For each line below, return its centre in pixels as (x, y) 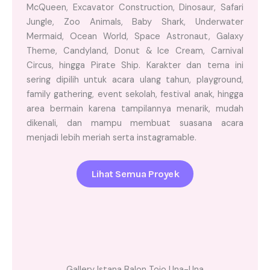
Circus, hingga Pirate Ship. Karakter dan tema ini (135, 65)
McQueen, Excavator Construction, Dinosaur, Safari (135, 7)
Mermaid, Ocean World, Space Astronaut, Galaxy (135, 36)
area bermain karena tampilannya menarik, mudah (135, 108)
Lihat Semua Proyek (135, 174)
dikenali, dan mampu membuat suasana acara (135, 123)
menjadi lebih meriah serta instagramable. (111, 137)
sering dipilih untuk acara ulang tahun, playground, (135, 80)
